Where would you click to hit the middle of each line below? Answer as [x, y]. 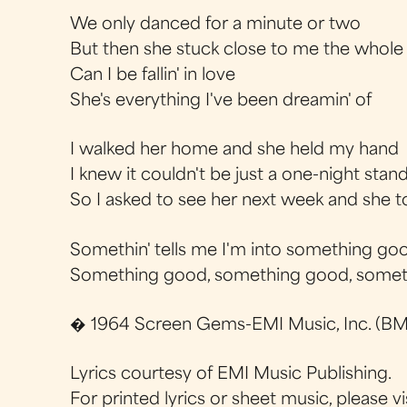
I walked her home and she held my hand [235, 151]
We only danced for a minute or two [216, 25]
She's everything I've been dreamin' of [221, 101]
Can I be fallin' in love [153, 76]
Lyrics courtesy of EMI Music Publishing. [231, 375]
